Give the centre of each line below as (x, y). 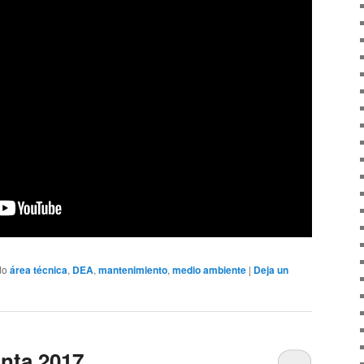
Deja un (271, 269)
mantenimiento (133, 269)
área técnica (39, 269)
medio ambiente (209, 269)
